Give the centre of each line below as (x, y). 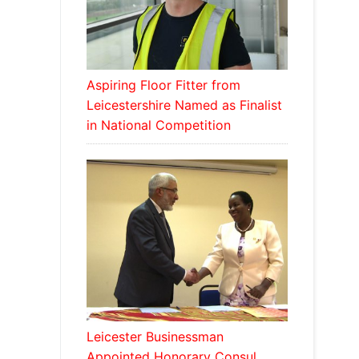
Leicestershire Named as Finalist (184, 107)
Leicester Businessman (155, 338)
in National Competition (158, 127)
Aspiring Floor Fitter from (163, 87)
